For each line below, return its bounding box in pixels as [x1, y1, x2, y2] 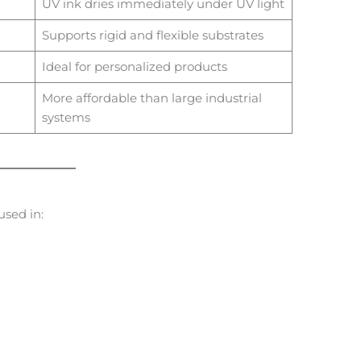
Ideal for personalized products [41, 58, 227, 74]
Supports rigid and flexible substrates [41, 27, 263, 43]
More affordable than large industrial [41, 89, 262, 106]
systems [41, 109, 90, 125]
